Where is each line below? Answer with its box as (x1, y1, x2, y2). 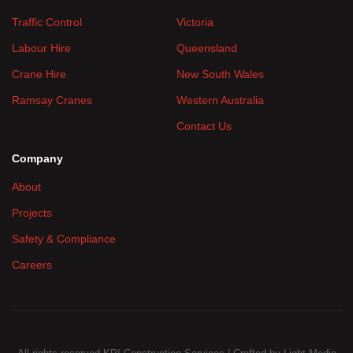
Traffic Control (12, 16, 82, 29)
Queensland (176, 42, 237, 55)
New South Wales (176, 68, 264, 81)
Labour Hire (12, 42, 71, 55)
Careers (12, 258, 52, 272)
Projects (12, 206, 52, 220)
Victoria (176, 16, 214, 29)
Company (12, 152, 63, 165)
